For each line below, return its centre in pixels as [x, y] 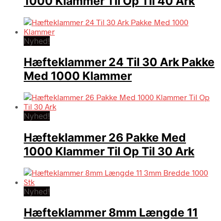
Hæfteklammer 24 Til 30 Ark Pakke [119, 62]
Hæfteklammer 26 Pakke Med [105, 137]
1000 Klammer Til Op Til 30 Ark [109, 151]
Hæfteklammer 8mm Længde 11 [111, 212]
